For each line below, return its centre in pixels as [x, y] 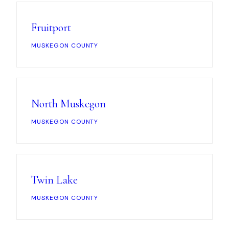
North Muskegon [68, 104]
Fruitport [51, 28]
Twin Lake [54, 180]
